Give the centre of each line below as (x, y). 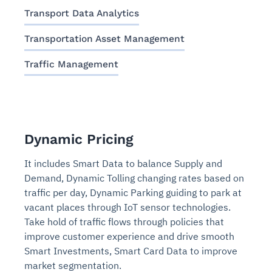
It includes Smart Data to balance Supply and (123, 164)
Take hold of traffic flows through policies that (124, 222)
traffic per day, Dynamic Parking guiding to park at (133, 193)
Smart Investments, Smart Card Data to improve (131, 251)
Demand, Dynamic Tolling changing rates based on (134, 178)
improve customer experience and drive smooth (129, 236)
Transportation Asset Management (104, 38)
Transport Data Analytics (82, 13)
